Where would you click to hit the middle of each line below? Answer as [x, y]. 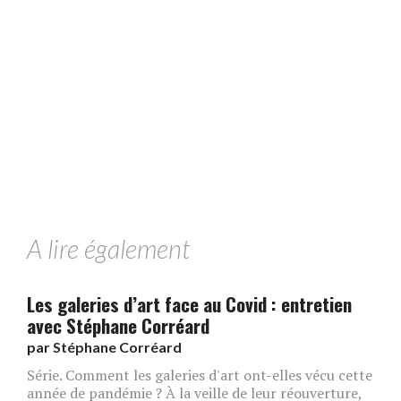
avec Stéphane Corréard [118, 325]
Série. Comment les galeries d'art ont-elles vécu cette [200, 375]
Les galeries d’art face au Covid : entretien [189, 303]
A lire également [108, 248]
